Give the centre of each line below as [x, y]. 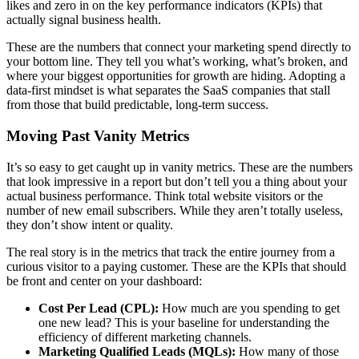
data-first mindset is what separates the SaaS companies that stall [168, 91]
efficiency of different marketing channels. [145, 337]
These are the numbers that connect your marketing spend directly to [179, 47]
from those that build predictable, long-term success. [137, 105]
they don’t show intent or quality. [90, 224]
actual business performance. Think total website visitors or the [165, 196]
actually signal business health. [84, 20]
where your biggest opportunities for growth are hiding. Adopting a [176, 76]
